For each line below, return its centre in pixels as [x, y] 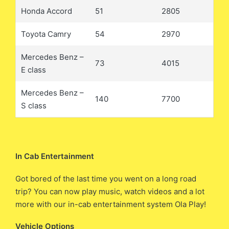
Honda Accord [47, 11]
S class [34, 106]
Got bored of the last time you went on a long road [106, 178]
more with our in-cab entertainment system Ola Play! [111, 204]
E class [33, 70]
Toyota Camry [46, 34]
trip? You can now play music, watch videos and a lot [110, 191]
